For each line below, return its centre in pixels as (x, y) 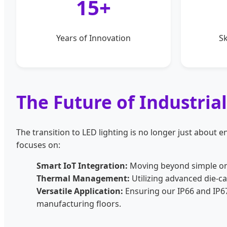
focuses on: (38, 145)
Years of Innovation (93, 38)
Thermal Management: (83, 179)
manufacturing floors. (79, 204)
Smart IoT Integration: (82, 166)
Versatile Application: (80, 191)
